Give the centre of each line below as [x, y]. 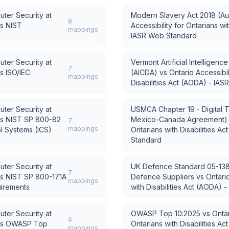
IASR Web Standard [164, 36]
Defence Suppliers [163, 177]
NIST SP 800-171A [36, 177]
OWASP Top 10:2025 [166, 213]
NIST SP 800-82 [33, 119]
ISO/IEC [18, 72]
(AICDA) [144, 72]
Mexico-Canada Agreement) [179, 119]
